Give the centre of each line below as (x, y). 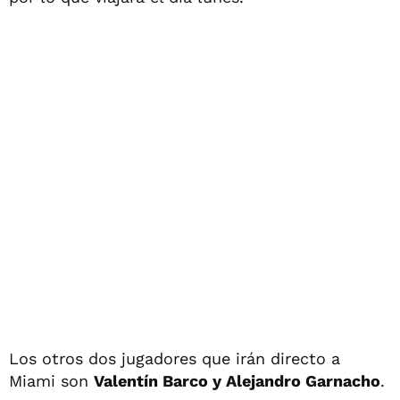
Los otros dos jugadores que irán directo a (175, 358)
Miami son (51, 380)
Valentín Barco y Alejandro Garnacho (237, 380)
